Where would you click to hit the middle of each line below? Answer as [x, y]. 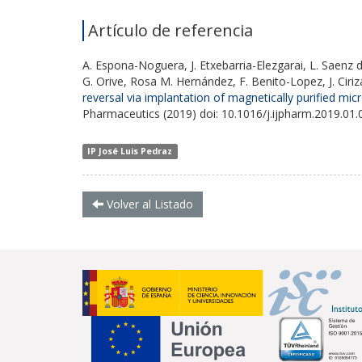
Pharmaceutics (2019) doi [149, 113]
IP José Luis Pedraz [130, 151]
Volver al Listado [148, 204]
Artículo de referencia [170, 30]
